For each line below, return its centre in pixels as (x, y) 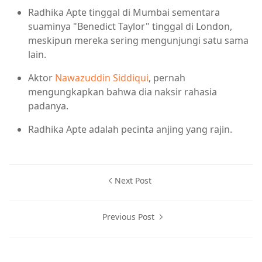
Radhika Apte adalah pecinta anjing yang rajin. (130, 129)
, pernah (167, 77)
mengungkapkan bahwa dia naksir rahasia (123, 92)
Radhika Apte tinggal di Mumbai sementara (124, 12)
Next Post (133, 180)
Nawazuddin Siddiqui (102, 77)
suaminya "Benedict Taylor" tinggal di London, (130, 26)
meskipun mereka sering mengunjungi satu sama (138, 40)
